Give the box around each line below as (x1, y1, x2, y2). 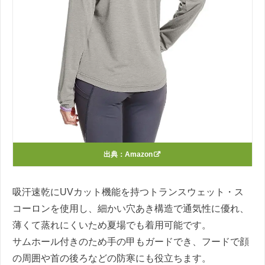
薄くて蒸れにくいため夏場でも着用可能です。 (12, 219, 211, 230)
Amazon (124, 150, 153, 159)
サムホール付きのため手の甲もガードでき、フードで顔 (12, 236, 249, 247)
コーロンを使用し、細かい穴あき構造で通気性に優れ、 (12, 203, 249, 214)
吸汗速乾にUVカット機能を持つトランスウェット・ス (12, 186, 244, 197)
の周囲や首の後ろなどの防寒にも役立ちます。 (12, 253, 211, 263)
